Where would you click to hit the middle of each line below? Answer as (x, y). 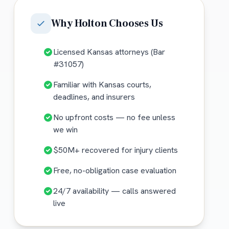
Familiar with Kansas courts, (102, 85)
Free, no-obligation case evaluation (114, 171)
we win (65, 130)
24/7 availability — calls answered (114, 191)
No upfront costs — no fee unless (114, 118)
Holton (91, 24)
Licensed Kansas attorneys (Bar (109, 52)
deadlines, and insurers (94, 97)
